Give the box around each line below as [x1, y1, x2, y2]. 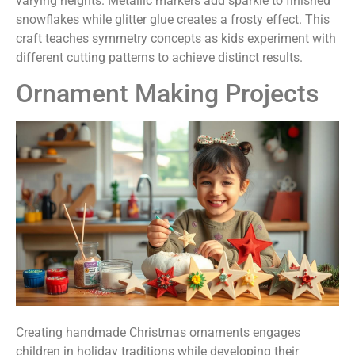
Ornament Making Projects [16, 78, 319, 109]
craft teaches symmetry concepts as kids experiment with [16, 30, 336, 46]
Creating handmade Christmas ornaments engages [16, 324, 300, 340]
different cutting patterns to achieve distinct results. [16, 49, 303, 65]
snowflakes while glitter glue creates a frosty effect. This [16, 11, 330, 27]
